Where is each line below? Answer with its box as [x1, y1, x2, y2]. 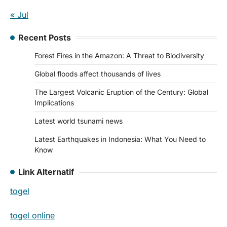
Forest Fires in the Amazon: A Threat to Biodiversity [34, 51, 204, 60]
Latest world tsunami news [34, 116, 123, 125]
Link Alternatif [18, 166, 74, 177]
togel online [10, 210, 55, 220]
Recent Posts [18, 32, 71, 43]
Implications [34, 98, 74, 107]
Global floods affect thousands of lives [34, 69, 161, 78]
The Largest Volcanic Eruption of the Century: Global [34, 87, 208, 96]
